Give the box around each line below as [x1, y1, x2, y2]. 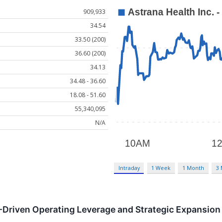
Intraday [118, 164, 140, 172]
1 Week [151, 164, 171, 172]
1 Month [182, 164, 205, 172]
